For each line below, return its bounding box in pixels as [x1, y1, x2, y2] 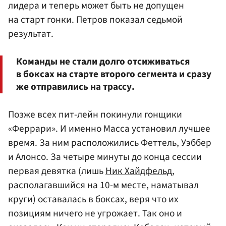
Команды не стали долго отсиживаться [16, 54, 190, 69]
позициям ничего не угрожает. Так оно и [8, 206, 182, 221]
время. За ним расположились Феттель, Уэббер [8, 136, 211, 150]
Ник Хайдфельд [105, 164, 172, 179]
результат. [8, 26, 53, 41]
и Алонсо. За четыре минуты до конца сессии [8, 150, 202, 164]
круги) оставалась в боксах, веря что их [8, 192, 179, 207]
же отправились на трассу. [16, 79, 135, 94]
